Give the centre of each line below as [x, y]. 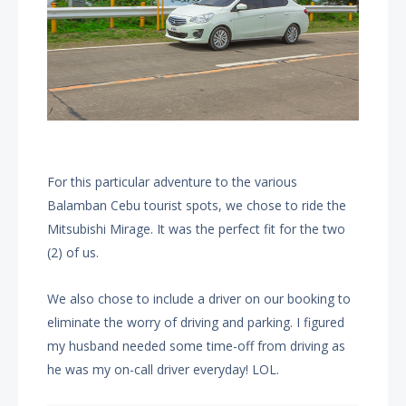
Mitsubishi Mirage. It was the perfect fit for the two [197, 228]
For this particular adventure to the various [173, 181]
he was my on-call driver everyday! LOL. [164, 369]
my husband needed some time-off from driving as [197, 345]
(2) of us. [73, 252]
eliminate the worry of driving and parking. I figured [196, 322]
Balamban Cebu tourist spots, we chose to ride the [197, 205]
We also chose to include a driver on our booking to [199, 298]
